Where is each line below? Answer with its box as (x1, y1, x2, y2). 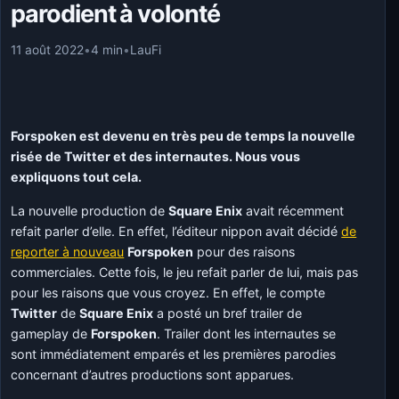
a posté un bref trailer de (153, 305, 303, 321)
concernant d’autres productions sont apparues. (11, 366, 295, 382)
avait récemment (242, 202, 345, 218)
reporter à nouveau (11, 243, 125, 259)
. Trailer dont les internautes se (157, 325, 337, 341)
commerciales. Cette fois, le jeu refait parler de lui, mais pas (11, 264, 359, 280)
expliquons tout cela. (11, 169, 142, 185)
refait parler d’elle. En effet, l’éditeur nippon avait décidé (11, 223, 342, 239)
